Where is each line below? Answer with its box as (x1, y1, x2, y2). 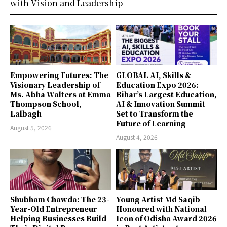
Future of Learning (116, 118, 186, 128)
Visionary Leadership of (10, 79, 100, 90)
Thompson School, (10, 98, 82, 109)
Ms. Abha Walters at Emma (10, 89, 111, 99)
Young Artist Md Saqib (116, 194, 200, 205)
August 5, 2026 (10, 123, 52, 132)
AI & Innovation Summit (116, 98, 205, 109)
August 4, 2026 (116, 132, 158, 141)
